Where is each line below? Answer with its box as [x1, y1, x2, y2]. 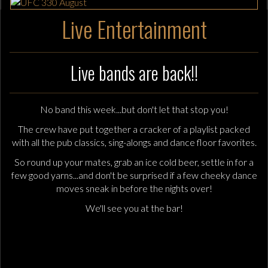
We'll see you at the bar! [85, 202, 183, 214]
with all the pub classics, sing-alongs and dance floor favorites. [11, 136, 257, 148]
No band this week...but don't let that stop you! [39, 103, 229, 115]
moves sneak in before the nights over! [56, 182, 212, 194]
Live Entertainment [61, 12, 207, 45]
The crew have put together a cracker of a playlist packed [18, 123, 250, 135]
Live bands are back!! [70, 59, 198, 86]
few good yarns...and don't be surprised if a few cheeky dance [11, 169, 257, 181]
